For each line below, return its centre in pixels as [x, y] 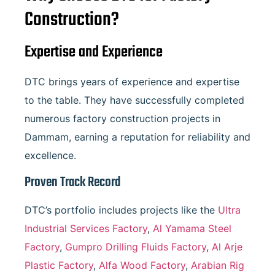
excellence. [50, 156]
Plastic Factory [59, 265]
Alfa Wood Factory [142, 265]
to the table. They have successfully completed [134, 100]
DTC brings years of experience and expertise [132, 82]
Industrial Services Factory [86, 228]
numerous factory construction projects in [122, 119]
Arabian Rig [218, 265]
